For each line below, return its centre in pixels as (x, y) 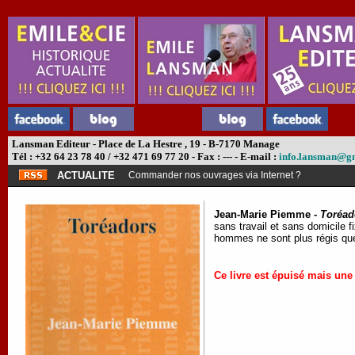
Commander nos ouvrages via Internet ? (215, 175)
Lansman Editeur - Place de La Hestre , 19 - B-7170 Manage (145, 144)
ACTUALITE (86, 176)
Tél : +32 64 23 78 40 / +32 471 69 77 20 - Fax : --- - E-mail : (144, 157)
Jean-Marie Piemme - (267, 214)
